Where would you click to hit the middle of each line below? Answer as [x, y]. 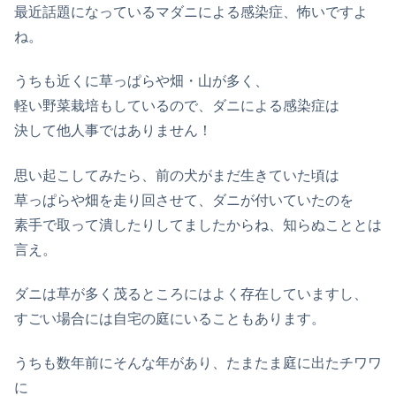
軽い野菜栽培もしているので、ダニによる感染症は [177, 106]
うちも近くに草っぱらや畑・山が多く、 [141, 81]
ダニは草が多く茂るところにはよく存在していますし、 [191, 294]
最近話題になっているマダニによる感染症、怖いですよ [191, 11]
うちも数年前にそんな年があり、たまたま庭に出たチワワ [198, 363]
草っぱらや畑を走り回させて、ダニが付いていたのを [184, 200]
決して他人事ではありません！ [113, 131]
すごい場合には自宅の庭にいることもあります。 [170, 319]
